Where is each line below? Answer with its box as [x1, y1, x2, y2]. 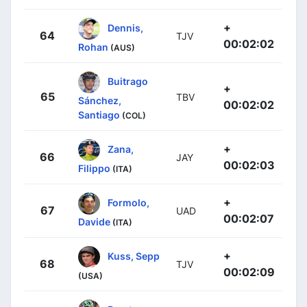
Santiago [78, 109, 120, 121]
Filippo [78, 162, 110, 175]
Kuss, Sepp [108, 249, 160, 262]
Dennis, [108, 21, 143, 34]
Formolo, [108, 196, 149, 208]
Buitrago [108, 75, 148, 87]
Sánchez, [78, 95, 121, 107]
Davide [78, 216, 110, 228]
